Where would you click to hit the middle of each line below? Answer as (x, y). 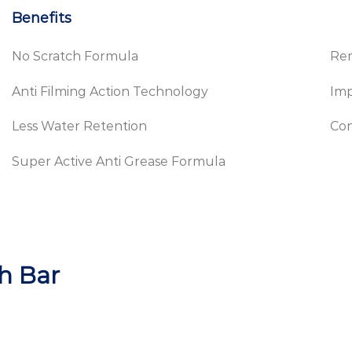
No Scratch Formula (75, 56)
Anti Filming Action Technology (110, 91)
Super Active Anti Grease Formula (119, 162)
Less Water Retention (79, 126)
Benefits (42, 18)
